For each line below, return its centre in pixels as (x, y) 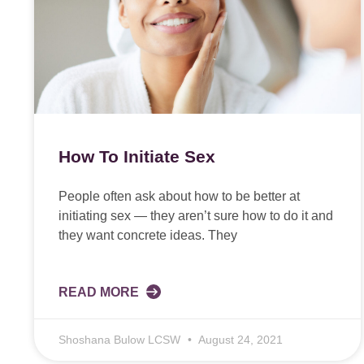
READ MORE (100, 292)
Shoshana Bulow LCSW (121, 340)
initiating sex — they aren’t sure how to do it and (196, 216)
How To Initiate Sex (137, 157)
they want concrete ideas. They (148, 236)
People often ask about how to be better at (179, 197)
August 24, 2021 (239, 340)
